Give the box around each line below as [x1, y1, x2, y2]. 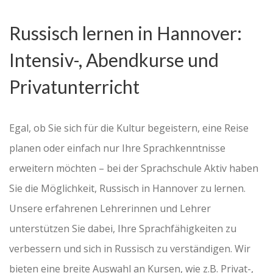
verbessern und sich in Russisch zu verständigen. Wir [9, 241, 250, 255]
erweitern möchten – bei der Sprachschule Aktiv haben [9, 161, 258, 175]
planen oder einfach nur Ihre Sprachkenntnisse [9, 141, 225, 155]
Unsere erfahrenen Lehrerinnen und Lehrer [9, 201, 211, 215]
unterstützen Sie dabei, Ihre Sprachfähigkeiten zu [9, 221, 236, 235]
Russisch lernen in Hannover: [9, 21, 242, 44]
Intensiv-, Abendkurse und [9, 48, 219, 71]
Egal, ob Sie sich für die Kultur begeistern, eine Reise [9, 121, 249, 135]
